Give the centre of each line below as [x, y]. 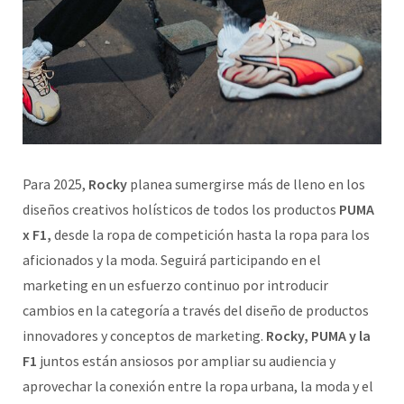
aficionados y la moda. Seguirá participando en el [172, 259]
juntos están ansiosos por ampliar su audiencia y [186, 360]
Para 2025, [55, 184]
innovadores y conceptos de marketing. [144, 335]
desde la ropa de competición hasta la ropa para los [211, 234]
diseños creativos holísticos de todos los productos [181, 209]
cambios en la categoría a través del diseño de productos [196, 310]
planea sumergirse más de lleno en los [246, 184]
